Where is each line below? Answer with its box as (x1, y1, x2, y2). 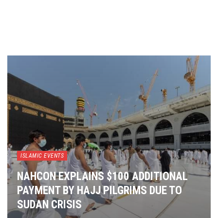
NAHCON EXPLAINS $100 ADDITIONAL (17, 170, 188, 183)
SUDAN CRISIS (17, 198, 82, 212)
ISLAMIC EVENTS (20, 152, 64, 160)
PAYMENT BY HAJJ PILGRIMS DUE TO (17, 184, 182, 198)
